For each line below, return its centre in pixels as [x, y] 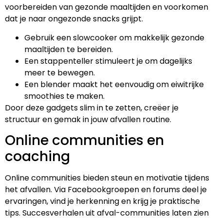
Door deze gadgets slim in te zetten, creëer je [92, 108]
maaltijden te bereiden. [69, 49]
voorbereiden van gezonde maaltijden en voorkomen [107, 7]
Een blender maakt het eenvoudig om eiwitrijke [114, 84]
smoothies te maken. [64, 96]
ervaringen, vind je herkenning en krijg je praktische [102, 201]
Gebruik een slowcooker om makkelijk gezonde [114, 37]
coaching [37, 156]
